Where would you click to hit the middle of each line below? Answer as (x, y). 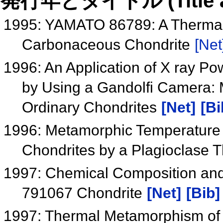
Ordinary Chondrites (91, 108)
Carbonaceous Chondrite (108, 45)
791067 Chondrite (84, 193)
